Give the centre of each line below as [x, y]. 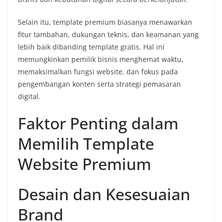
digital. [29, 96]
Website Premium [84, 164]
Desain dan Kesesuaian [104, 194]
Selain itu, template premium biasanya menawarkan [105, 22]
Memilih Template [86, 143]
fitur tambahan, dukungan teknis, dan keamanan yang [108, 34]
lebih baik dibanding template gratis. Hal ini [91, 47]
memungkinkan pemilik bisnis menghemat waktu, [101, 59]
